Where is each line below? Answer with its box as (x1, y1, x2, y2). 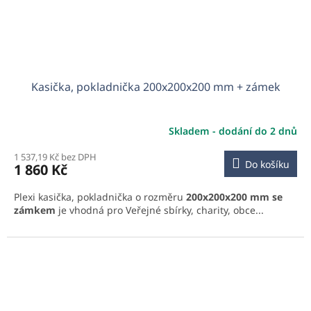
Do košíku (245, 158, 289, 171)
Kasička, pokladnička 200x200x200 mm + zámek (31, 79, 280, 95)
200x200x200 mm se (186, 190, 283, 204)
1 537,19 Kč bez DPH (14, 151, 96, 164)
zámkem (14, 203, 56, 217)
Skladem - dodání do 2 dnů (169, 124, 297, 137)
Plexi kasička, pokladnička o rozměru (14, 190, 186, 204)
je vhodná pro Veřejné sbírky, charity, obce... (56, 203, 264, 217)
